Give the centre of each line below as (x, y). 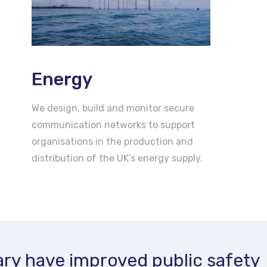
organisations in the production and (113, 142)
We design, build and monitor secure (113, 108)
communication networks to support (114, 125)
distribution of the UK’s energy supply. (117, 159)
